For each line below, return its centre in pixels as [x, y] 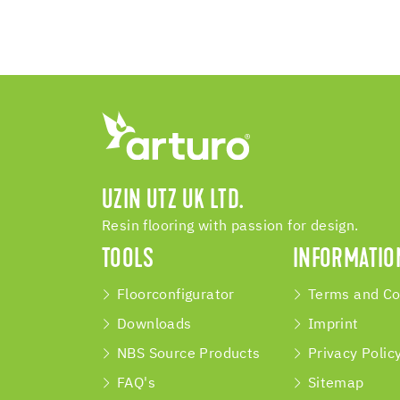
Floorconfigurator [176, 295]
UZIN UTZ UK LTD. [173, 201]
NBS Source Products [189, 354]
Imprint [333, 324]
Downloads [154, 324]
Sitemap [336, 383]
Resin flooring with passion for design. [230, 226]
